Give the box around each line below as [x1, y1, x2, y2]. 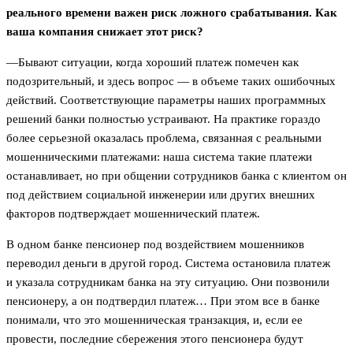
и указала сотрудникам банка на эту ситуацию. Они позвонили [6, 275, 329, 288]
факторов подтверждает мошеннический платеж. [6, 206, 260, 220]
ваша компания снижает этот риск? [6, 24, 206, 38]
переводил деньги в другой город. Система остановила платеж [6, 256, 330, 269]
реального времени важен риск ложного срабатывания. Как [6, 6, 337, 19]
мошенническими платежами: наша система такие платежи [6, 150, 312, 163]
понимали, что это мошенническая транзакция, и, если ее [6, 313, 303, 326]
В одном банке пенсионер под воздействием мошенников [6, 237, 304, 251]
